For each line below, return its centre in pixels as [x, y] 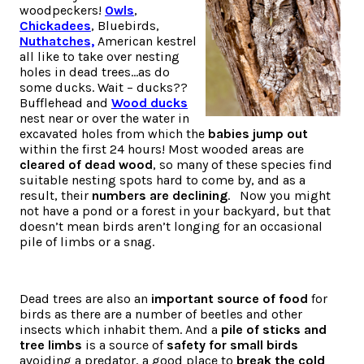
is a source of [124, 344]
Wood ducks [149, 102]
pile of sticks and [274, 329]
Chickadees [55, 25]
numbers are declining [160, 195]
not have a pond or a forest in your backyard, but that [175, 210]
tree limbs [51, 344]
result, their [56, 195]
